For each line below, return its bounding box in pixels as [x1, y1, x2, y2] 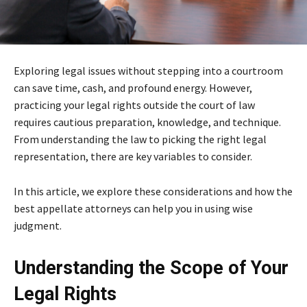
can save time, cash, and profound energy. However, [14, 81, 252, 95]
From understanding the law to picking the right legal [14, 132, 267, 147]
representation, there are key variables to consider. [14, 149, 252, 164]
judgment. [14, 219, 62, 233]
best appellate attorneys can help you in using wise [14, 201, 253, 216]
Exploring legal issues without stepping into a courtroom [14, 64, 283, 78]
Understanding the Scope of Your [14, 257, 288, 280]
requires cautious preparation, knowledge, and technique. [14, 115, 281, 130]
